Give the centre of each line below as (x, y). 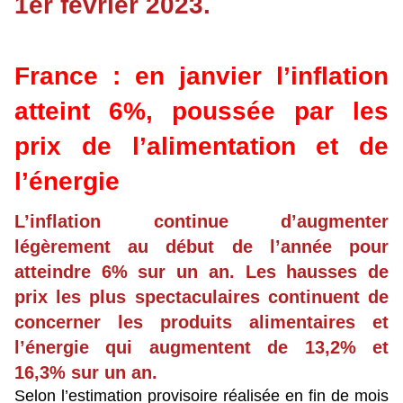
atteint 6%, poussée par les (201, 112)
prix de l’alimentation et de (201, 147)
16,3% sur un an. (86, 373)
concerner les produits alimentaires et (201, 322)
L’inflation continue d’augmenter (201, 222)
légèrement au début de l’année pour (201, 247)
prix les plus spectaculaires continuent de (201, 297)
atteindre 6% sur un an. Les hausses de (201, 272)
